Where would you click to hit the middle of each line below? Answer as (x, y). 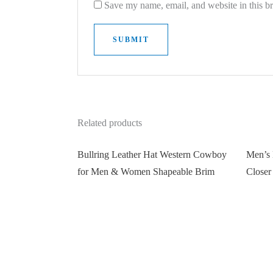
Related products (109, 123)
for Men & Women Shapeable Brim (146, 172)
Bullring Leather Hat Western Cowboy (152, 155)
